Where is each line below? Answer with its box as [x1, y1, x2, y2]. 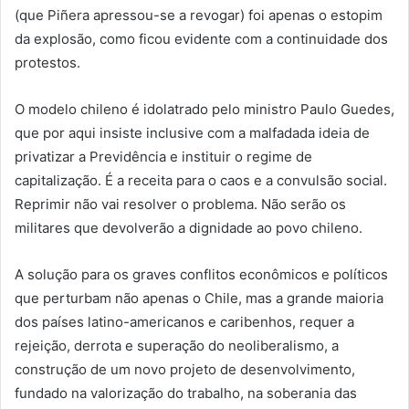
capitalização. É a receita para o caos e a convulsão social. [15, 172, 387, 190]
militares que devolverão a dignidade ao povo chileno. [15, 219, 362, 237]
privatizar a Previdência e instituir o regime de [15, 148, 312, 166]
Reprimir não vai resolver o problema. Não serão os [15, 195, 346, 214]
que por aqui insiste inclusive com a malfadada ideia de [15, 124, 370, 142]
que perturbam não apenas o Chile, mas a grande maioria [15, 289, 383, 308]
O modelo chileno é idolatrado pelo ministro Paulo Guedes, [15, 100, 394, 119]
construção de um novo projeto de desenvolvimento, [15, 361, 355, 379]
